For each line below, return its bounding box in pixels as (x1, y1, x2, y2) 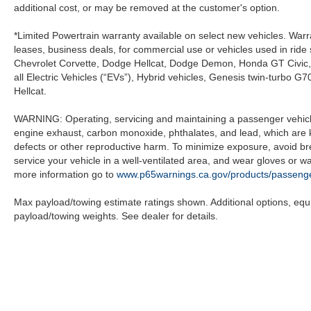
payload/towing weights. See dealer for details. (14, 210, 218, 221)
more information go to (14, 168, 117, 180)
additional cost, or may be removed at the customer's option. (14, 1, 280, 13)
